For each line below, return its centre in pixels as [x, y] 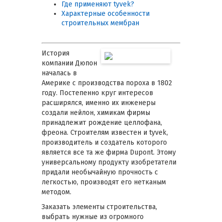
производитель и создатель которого [104, 142]
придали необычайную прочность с [100, 172]
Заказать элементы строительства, [99, 207]
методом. [56, 192]
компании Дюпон [69, 63]
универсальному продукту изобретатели [109, 162]
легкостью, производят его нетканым [104, 182]
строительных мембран [100, 23]
